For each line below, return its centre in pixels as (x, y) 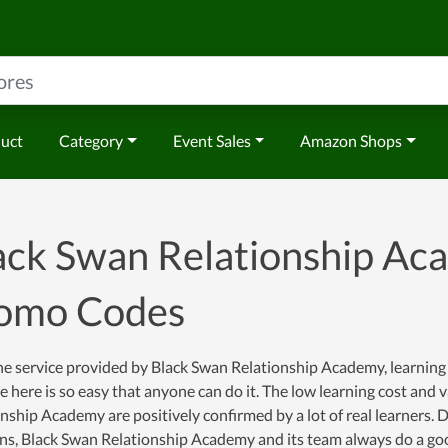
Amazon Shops (351, 140)
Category (91, 140)
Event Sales (211, 140)
